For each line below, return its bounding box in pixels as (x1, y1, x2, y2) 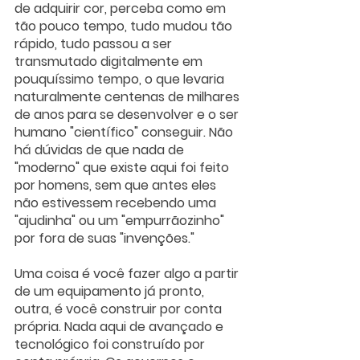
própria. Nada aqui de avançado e (14, 317, 227, 337)
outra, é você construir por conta (14, 300, 225, 319)
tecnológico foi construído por (14, 335, 208, 354)
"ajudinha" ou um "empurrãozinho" (14, 211, 227, 231)
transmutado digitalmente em (14, 52, 206, 72)
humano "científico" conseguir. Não (14, 123, 236, 142)
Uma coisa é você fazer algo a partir (14, 264, 242, 284)
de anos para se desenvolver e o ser (14, 105, 242, 125)
